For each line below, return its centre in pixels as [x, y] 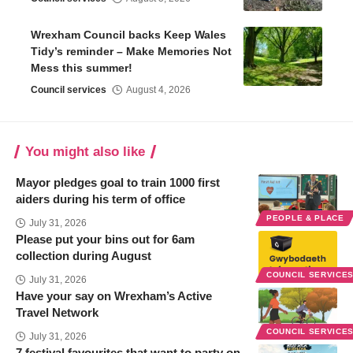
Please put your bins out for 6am [105, 239]
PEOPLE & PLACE [305, 217]
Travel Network [57, 312]
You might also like [85, 151]
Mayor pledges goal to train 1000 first [118, 182]
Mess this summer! [83, 67]
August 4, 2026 [159, 89]
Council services [69, 89]
